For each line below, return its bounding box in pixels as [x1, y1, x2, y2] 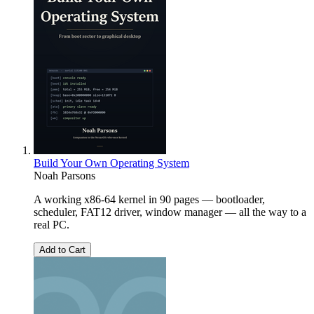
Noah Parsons [34, 170, 95, 182]
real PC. [34, 219, 69, 231]
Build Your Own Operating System [34, 157, 189, 170]
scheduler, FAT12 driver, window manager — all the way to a [34, 206, 306, 219]
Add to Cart [39, 245, 86, 256]
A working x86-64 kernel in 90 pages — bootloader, [34, 193, 265, 206]
